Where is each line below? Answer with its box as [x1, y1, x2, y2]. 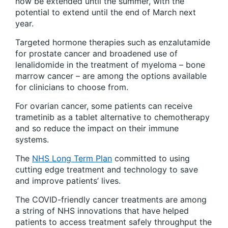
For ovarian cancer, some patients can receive [15, 101, 192, 111]
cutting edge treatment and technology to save [15, 164, 198, 175]
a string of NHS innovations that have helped [15, 206, 189, 216]
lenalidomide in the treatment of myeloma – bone [15, 60, 205, 70]
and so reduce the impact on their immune [15, 123, 179, 134]
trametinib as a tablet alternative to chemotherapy [15, 112, 210, 123]
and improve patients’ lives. [15, 176, 121, 186]
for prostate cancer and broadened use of [15, 48, 178, 59]
